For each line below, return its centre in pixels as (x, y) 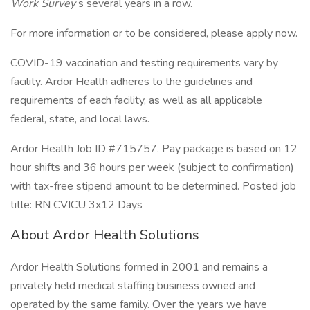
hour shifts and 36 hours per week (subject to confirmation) (152, 167)
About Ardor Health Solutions (105, 235)
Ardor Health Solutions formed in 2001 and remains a (139, 267)
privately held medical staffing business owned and (133, 286)
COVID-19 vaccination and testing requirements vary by (144, 63)
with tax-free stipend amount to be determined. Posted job (153, 186)
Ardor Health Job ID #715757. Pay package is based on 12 (154, 149)
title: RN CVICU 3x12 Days (76, 205)
